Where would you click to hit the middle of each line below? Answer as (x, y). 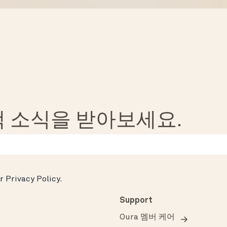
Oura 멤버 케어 (147, 218)
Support (136, 201)
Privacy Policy (33, 180)
